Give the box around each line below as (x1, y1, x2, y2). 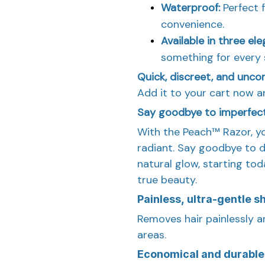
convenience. (161, 17, 224, 31)
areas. (137, 227, 166, 242)
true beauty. (137, 172, 197, 187)
